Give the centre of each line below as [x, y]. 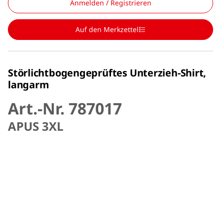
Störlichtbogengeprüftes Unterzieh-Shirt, [107, 73]
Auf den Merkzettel [107, 29]
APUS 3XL [36, 126]
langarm [29, 84]
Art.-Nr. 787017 [65, 108]
